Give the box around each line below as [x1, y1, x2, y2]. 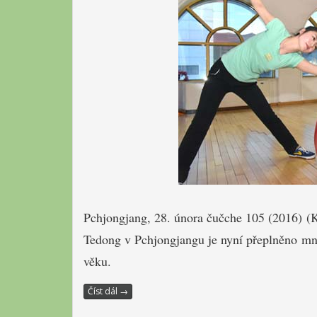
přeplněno [246, 230, 297, 248]
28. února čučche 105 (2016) [154, 208, 302, 226]
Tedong [83, 230, 121, 248]
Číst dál [88, 284, 120, 297]
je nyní [208, 230, 243, 248]
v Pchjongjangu [125, 230, 204, 248]
